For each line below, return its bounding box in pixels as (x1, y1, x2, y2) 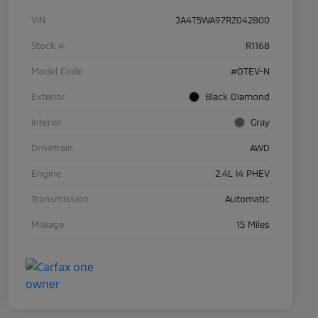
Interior (31, 116, 62, 128)
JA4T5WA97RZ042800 (175, 14, 270, 26)
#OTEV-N (231, 65, 270, 77)
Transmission (31, 193, 89, 205)
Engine (31, 168, 61, 180)
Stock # (31, 40, 65, 52)
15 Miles (236, 219, 270, 231)
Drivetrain (31, 142, 73, 154)
